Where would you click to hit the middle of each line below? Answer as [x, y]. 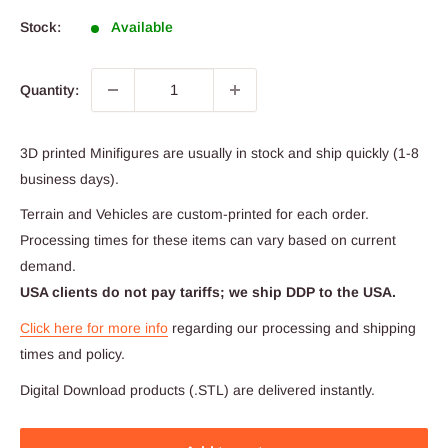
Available [141, 26]
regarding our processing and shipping [292, 328]
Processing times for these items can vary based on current [208, 240]
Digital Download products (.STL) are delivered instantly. [197, 390]
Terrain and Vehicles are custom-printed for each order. [194, 214]
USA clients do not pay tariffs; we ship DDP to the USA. [208, 292]
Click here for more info [94, 328]
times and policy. [72, 354]
